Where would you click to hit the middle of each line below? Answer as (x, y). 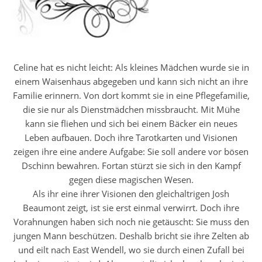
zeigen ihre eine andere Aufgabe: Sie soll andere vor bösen (131, 151)
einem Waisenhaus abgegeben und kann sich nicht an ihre (131, 81)
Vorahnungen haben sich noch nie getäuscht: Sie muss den (131, 221)
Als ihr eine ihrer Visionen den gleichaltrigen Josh (131, 193)
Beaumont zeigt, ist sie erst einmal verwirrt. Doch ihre (131, 207)
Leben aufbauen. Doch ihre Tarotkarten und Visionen (131, 137)
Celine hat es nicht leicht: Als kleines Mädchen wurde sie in (131, 67)
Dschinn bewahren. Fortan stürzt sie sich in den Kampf (131, 165)
